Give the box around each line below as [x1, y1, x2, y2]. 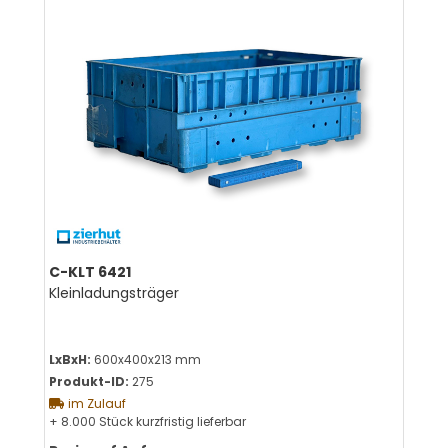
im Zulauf [68, 395, 127, 413]
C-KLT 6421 [49, 262, 132, 283]
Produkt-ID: [49, 373, 130, 391]
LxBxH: [49, 351, 92, 369]
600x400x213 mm [91, 351, 202, 369]
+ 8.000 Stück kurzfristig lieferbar [49, 413, 247, 431]
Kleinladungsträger [49, 283, 180, 304]
